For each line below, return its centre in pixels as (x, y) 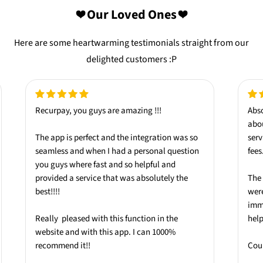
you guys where (64, 165)
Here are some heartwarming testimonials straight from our (131, 43)
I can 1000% (154, 232)
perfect (86, 138)
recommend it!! (63, 246)
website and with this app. (84, 232)
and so (120, 165)
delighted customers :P (131, 60)
